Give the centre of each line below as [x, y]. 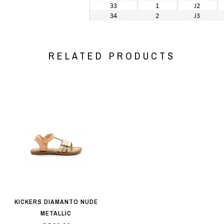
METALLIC [56, 213]
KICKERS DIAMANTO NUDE [56, 202]
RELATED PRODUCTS [112, 56]
